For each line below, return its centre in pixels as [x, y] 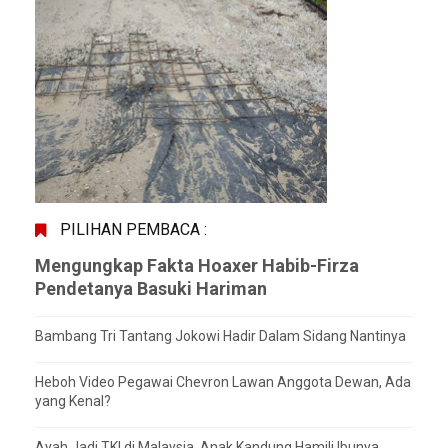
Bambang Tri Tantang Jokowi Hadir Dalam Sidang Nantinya [220, 335]
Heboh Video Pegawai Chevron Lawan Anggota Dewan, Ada [223, 381]
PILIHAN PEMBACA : [133, 229]
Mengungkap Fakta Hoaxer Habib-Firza [197, 265]
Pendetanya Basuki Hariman [151, 288]
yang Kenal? [73, 400]
